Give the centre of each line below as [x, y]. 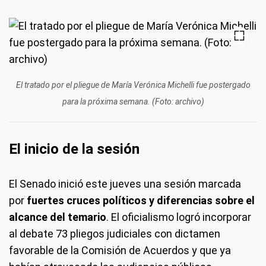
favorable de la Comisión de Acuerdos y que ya [120, 250]
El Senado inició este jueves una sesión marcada [125, 184]
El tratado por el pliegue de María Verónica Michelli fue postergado [133, 85]
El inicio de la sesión [74, 149]
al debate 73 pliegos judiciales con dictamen [115, 234]
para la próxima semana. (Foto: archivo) [133, 102]
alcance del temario [58, 217]
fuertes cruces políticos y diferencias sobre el [141, 200]
